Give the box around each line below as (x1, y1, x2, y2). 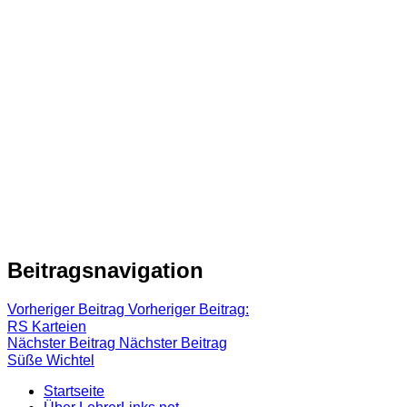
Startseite (44, 382, 104, 399)
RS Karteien (7, 318, 86, 334)
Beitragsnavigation (7, 257, 203, 283)
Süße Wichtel (7, 352, 94, 368)
